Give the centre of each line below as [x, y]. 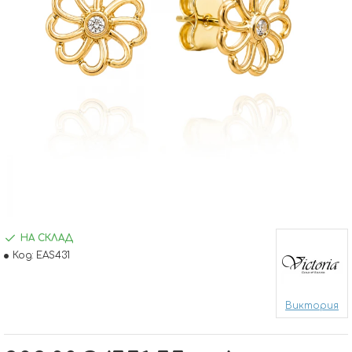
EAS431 [53, 255]
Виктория [312, 306]
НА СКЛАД [47, 238]
